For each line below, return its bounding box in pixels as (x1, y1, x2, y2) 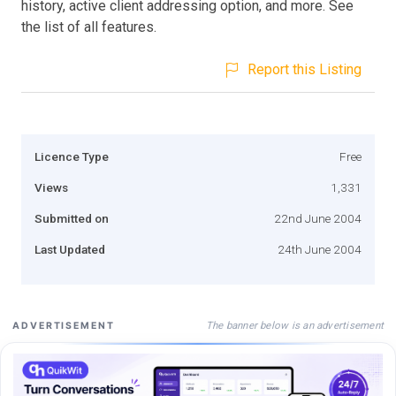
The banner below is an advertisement (205, 318, 384, 331)
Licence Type (34, 148, 109, 164)
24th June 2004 (278, 241, 362, 256)
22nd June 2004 (274, 210, 362, 225)
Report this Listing (247, 60, 362, 78)
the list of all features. (21, 18, 156, 35)
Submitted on (34, 210, 109, 225)
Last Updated (34, 241, 105, 256)
